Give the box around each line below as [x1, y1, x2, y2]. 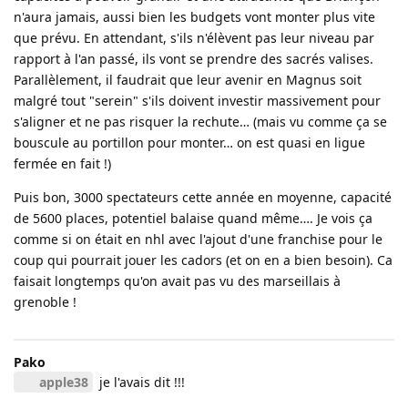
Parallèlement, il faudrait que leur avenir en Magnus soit [14, 70, 362, 88]
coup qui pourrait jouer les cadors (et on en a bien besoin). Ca [14, 250, 393, 269]
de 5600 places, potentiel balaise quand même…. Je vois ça [14, 209, 372, 227]
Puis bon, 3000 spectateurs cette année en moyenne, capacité [14, 188, 392, 206]
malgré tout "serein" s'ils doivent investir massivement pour [14, 91, 381, 109]
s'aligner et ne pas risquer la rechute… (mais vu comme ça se [14, 112, 387, 130]
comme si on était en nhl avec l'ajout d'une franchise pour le [14, 229, 382, 248]
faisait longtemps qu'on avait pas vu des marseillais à [14, 271, 341, 290]
